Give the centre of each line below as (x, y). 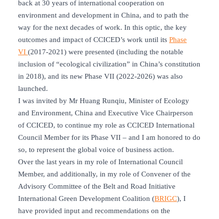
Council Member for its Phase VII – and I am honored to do (109, 138)
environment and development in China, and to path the (103, 15)
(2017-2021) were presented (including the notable (106, 52)
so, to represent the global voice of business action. (96, 150)
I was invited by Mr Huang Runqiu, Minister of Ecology (104, 101)
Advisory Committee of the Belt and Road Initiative (97, 186)
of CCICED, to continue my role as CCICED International (106, 125)
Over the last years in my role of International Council (100, 162)
